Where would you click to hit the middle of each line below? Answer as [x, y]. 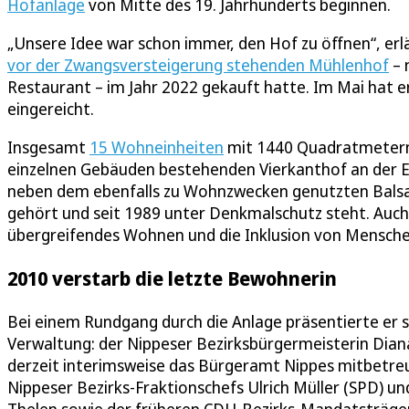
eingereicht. [51, 109]
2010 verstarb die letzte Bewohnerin [172, 278]
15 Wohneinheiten [157, 147]
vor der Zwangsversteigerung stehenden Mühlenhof [198, 65]
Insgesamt [48, 147]
